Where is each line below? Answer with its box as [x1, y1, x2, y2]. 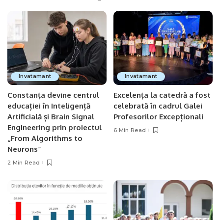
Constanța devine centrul [7, 90, 99, 100]
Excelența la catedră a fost [113, 90, 211, 100]
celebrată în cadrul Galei [113, 101, 202, 111]
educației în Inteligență [7, 101, 90, 111]
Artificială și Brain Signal [7, 112, 94, 122]
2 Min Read [7, 159, 40, 166]
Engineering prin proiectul [7, 123, 102, 133]
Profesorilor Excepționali [113, 112, 203, 122]
